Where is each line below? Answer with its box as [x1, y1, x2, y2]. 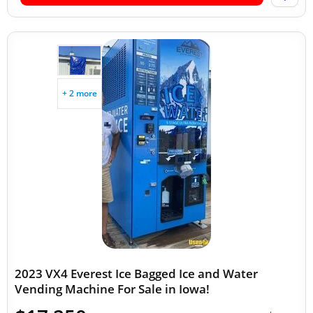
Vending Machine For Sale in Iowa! [15, 281, 210, 297]
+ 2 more [62, 87, 97, 99]
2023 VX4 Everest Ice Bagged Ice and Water [15, 265, 258, 282]
